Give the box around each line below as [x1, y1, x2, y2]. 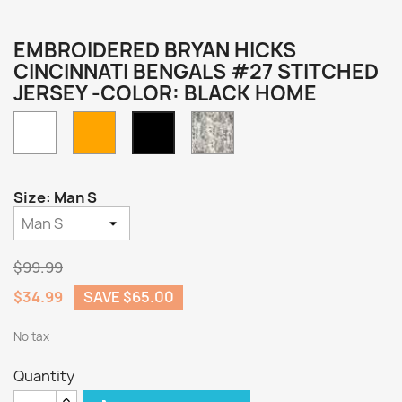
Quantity [13, 366, 74, 386]
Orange [114, 111, 161, 128]
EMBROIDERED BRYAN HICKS [13, 37, 296, 64]
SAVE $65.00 [83, 287, 174, 307]
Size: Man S [13, 188, 97, 207]
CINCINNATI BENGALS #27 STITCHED [13, 58, 379, 85]
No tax [13, 328, 49, 345]
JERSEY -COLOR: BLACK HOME [13, 80, 317, 107]
